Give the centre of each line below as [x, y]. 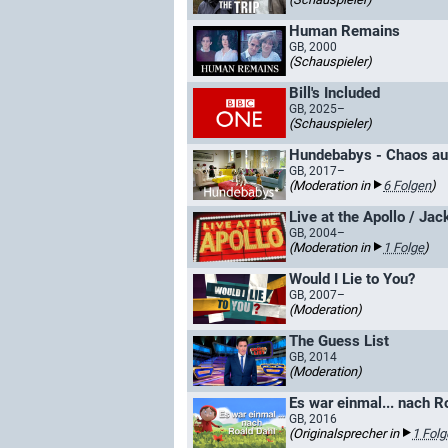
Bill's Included [334, 93]
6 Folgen [407, 185]
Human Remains [344, 31]
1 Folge [403, 247]
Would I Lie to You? [352, 279]
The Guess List [339, 341]
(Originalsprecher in [345, 433]
